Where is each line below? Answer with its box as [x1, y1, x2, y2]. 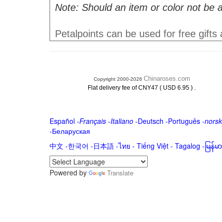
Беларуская [52, 126, 90, 136]
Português [167, 116, 200, 126]
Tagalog [174, 141, 200, 151]
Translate [107, 168, 133, 177]
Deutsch [137, 116, 164, 126]
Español [49, 116, 75, 126]
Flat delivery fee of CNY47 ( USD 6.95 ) [87, 84, 194, 91]
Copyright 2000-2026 [93, 76, 144, 82]
